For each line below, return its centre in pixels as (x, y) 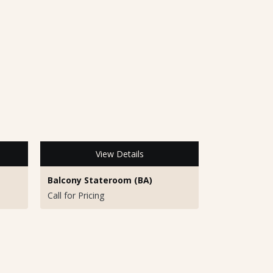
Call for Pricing (76, 195)
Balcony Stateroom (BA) (100, 180)
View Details (119, 154)
